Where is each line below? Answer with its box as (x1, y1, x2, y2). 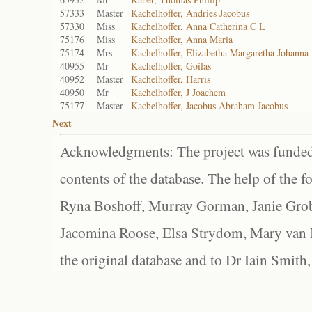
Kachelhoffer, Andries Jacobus (131, 6, 249, 19)
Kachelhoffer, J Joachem (131, 86, 226, 99)
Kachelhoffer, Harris (131, 72, 210, 86)
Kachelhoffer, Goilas (131, 59, 211, 72)
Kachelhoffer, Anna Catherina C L (131, 19, 265, 33)
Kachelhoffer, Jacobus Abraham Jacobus (131, 99, 288, 112)
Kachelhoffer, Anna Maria (131, 33, 233, 46)
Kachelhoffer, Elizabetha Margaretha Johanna (131, 46, 309, 59)
